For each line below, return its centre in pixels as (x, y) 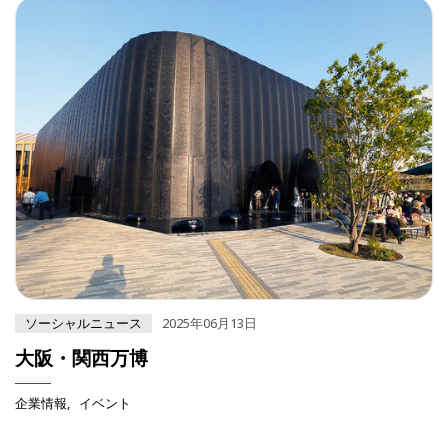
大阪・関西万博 (81, 358)
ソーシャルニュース (83, 323)
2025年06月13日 (209, 323)
